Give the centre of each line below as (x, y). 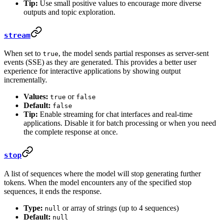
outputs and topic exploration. (69, 12)
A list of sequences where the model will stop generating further (102, 173)
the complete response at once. (71, 132)
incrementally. (26, 80)
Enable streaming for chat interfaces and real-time (115, 114)
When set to (23, 54)
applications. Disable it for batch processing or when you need (120, 123)
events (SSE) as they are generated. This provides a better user (100, 62)
